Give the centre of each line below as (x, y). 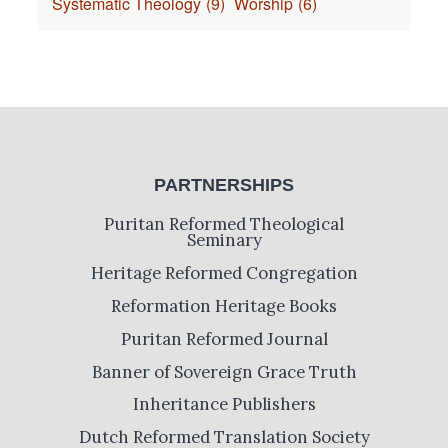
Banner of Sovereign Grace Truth (224, 371)
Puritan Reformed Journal (224, 338)
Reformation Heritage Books (224, 306)
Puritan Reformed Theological (224, 224)
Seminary (224, 240)
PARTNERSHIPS (224, 185)
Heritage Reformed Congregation (224, 273)
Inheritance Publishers (224, 404)
